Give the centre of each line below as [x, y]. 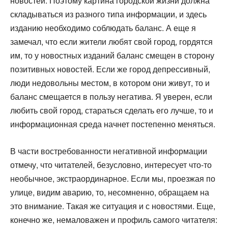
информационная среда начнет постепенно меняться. [113, 124]
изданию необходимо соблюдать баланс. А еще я [103, 28]
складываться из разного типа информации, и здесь [108, 14]
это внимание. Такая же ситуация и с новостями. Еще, [113, 206]
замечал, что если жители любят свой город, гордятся [111, 41]
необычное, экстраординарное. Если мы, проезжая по [113, 178]
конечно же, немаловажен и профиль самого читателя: [114, 220]
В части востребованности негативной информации [109, 151]
